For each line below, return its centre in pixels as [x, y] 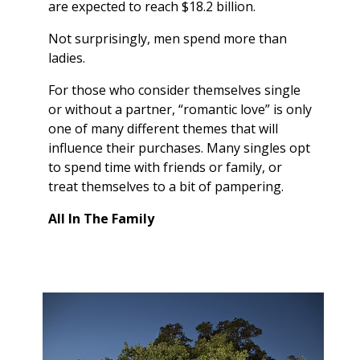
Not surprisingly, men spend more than [168, 39]
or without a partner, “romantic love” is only [180, 110]
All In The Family [101, 219]
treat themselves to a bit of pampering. [166, 187]
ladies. [67, 58]
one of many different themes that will [163, 129]
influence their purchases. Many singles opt [179, 148]
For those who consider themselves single [174, 90]
